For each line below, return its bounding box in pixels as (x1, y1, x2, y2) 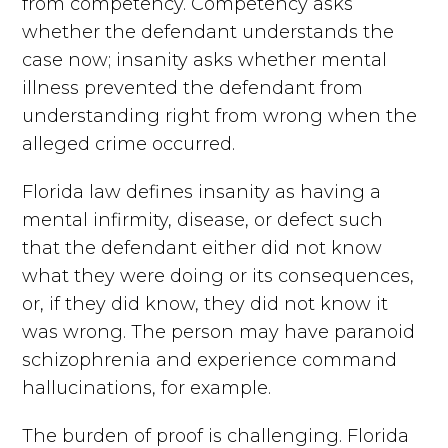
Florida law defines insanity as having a (22, 180, 382, 203)
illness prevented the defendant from (22, 76, 364, 99)
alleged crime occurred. (22, 132, 236, 155)
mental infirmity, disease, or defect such (22, 208, 384, 231)
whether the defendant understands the (22, 20, 395, 43)
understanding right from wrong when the (22, 104, 418, 127)
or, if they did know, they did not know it (22, 292, 389, 315)
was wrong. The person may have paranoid (22, 320, 416, 343)
